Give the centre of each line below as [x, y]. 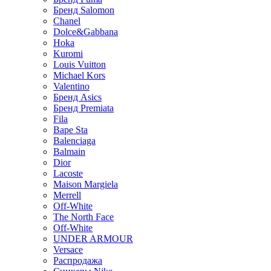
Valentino [71, 86]
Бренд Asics [77, 97]
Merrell [67, 195]
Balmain [69, 152]
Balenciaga [74, 141]
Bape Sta [70, 130]
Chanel [67, 21]
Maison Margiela [86, 184]
